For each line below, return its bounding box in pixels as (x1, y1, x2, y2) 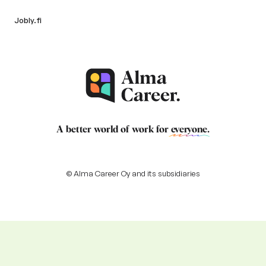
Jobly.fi (14, 15, 42, 26)
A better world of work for (56, 125, 171, 135)
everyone (171, 125, 207, 135)
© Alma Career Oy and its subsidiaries (66, 169, 200, 179)
